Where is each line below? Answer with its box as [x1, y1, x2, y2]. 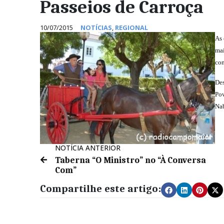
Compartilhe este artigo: [40, 182, 161, 195]
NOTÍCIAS [80, 23, 112, 32]
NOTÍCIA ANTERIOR [55, 143, 120, 153]
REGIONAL [115, 23, 148, 32]
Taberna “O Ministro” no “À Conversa [55, 155, 206, 165]
